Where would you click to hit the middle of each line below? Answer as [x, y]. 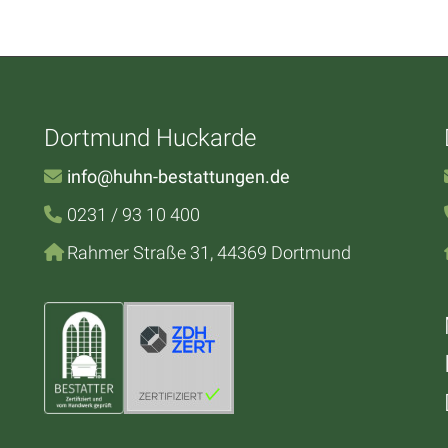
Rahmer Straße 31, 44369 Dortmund [208, 253]
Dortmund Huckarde [150, 138]
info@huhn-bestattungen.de [178, 177]
